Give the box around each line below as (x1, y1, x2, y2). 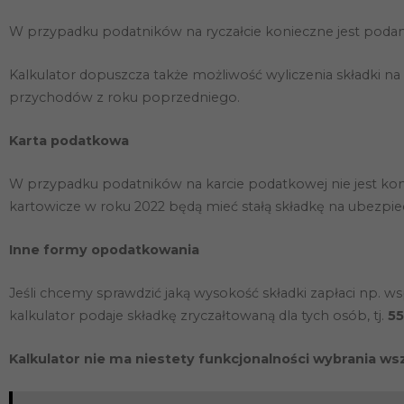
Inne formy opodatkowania (9, 241, 199, 258)
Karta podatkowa (9, 132, 129, 149)
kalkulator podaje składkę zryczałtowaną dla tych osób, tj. (9, 308, 388, 324)
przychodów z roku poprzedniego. (9, 88, 240, 106)
